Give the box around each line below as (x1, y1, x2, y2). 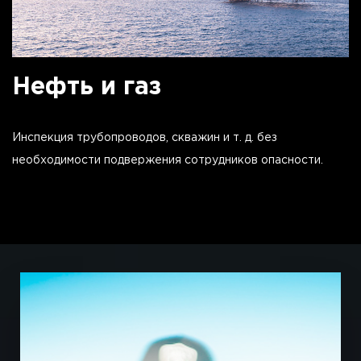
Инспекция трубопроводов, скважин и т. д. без (12, 133, 277, 143)
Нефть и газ (12, 77, 161, 99)
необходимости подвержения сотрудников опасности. (12, 156, 323, 166)
